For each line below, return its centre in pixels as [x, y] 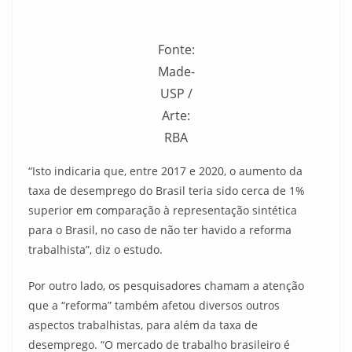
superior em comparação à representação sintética [163, 210]
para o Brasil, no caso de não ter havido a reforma [160, 230]
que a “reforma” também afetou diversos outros [154, 305]
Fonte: [176, 49]
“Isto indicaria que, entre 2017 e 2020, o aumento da [165, 171]
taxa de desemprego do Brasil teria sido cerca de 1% [167, 191]
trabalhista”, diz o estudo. [95, 249]
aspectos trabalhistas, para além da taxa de [143, 325]
